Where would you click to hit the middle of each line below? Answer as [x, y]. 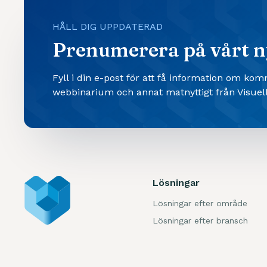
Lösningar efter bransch [200, 221]
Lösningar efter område [200, 204]
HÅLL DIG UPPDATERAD [108, 27]
